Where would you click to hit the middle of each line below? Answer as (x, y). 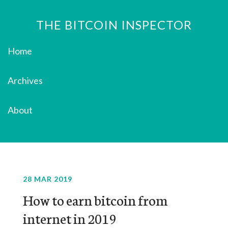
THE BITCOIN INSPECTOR (114, 25)
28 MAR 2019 (47, 179)
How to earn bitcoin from (95, 199)
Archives (25, 80)
